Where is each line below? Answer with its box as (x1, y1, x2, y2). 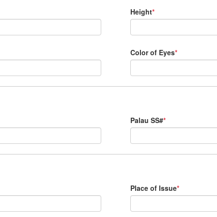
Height (130, 7, 152, 16)
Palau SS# (130, 115, 163, 125)
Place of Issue (130, 183, 177, 193)
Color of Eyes (130, 47, 175, 57)
